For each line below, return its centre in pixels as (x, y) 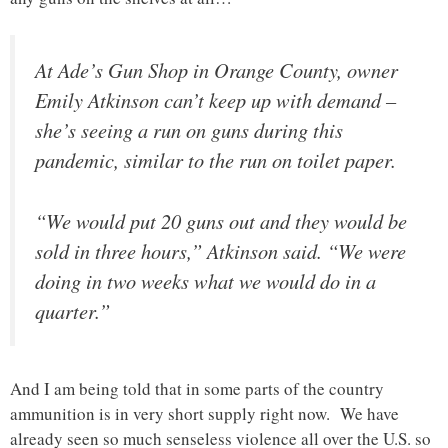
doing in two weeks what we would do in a (205, 280)
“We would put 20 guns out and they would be (221, 220)
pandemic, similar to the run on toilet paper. (215, 160)
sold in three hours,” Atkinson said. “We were (220, 250)
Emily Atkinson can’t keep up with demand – (215, 100)
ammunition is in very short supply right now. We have (204, 414)
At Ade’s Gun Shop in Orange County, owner (216, 70)
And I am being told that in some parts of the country (197, 389)
